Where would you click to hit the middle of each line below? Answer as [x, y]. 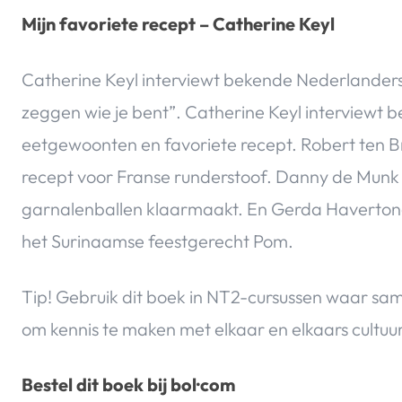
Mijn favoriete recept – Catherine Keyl [178, 24]
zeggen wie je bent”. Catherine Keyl [163, 112]
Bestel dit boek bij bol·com [128, 385]
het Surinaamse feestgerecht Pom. [157, 241]
